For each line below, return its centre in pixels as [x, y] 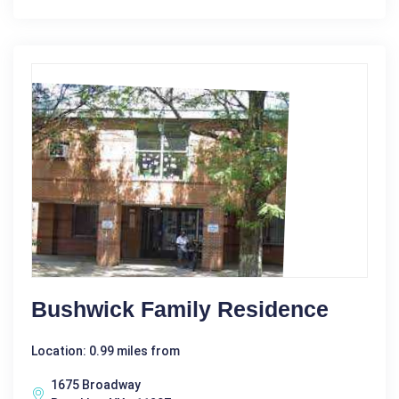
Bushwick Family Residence [180, 309]
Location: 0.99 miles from [106, 350]
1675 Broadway [96, 384]
